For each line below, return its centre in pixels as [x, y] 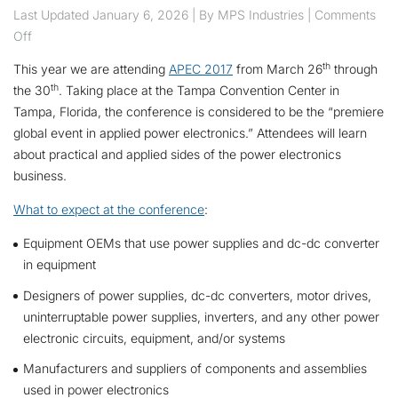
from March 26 [278, 69]
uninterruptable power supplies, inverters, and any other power [201, 316]
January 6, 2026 [142, 14]
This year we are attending [91, 69]
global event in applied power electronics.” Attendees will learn [190, 133]
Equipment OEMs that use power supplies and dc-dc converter [201, 243]
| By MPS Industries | [253, 14]
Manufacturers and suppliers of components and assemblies [195, 369]
